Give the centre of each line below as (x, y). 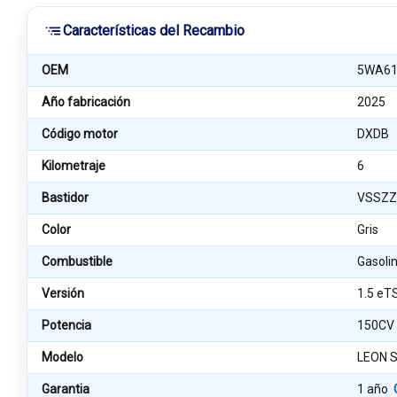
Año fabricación (86, 102)
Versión (63, 293)
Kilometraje (74, 166)
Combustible (77, 261)
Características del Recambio (154, 31)
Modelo (62, 357)
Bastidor (65, 198)
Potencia (66, 325)
